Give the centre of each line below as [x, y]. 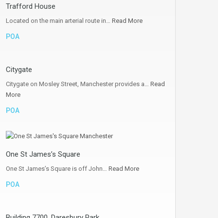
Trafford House [31, 6]
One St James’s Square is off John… [57, 169]
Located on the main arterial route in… [59, 21]
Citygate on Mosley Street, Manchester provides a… [78, 84]
